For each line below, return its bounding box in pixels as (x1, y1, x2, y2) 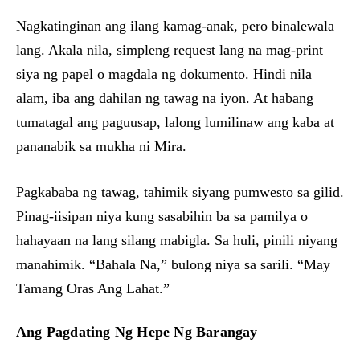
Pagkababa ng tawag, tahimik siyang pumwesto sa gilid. (16, 184, 344, 200)
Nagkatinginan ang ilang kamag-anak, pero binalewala (16, 18, 334, 34)
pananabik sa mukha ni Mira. (16, 138, 186, 154)
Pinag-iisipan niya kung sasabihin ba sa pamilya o (16, 208, 308, 224)
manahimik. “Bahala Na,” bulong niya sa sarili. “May (16, 256, 330, 272)
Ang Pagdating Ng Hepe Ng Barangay (16, 324, 258, 340)
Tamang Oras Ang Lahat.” (16, 280, 170, 297)
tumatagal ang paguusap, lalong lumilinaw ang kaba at (16, 114, 334, 130)
